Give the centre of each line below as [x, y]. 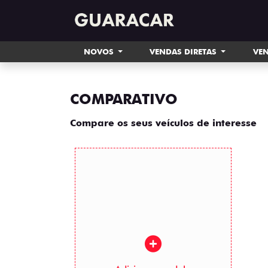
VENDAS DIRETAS [185, 51]
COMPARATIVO [124, 99]
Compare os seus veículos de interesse [163, 123]
